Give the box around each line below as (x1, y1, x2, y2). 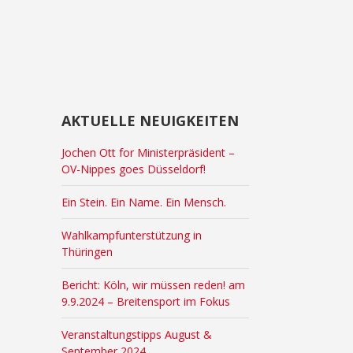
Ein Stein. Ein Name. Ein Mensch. (61, 194, 227, 210)
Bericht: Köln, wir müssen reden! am (61, 277, 246, 292)
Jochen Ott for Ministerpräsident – (61, 144, 236, 160)
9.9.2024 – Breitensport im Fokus (61, 293, 231, 309)
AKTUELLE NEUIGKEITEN (61, 110, 240, 130)
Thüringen (61, 243, 113, 259)
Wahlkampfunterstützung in (61, 227, 203, 243)
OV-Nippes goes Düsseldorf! (61, 161, 206, 176)
